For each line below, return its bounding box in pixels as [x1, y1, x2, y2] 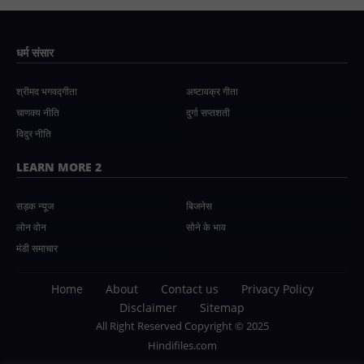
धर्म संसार [16, 44, 54, 60]
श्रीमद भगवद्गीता [16, 84, 77, 98]
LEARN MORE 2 [16, 158, 102, 175]
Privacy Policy [240, 280, 314, 297]
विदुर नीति [16, 126, 51, 141]
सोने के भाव [186, 219, 226, 234]
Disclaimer [119, 299, 177, 315]
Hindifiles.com [147, 337, 217, 353]
